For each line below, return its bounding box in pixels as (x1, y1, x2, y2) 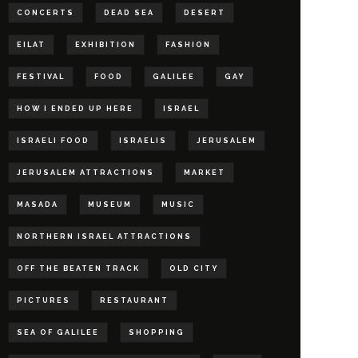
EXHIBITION (75, 41, 136, 49)
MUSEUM (88, 201, 132, 209)
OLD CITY (169, 265, 218, 272)
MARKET (184, 169, 225, 177)
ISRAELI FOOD (17, 137, 89, 145)
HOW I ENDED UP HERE (17, 105, 133, 113)
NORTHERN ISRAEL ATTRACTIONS (17, 233, 192, 241)
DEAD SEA (104, 9, 154, 17)
